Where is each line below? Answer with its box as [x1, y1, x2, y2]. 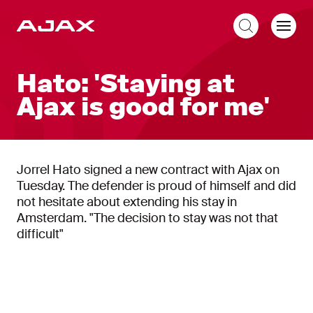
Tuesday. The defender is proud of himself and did [17, 177, 296, 194]
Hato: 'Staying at [17, 68, 235, 100]
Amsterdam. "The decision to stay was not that [17, 210, 278, 226]
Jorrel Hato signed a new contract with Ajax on [17, 161, 279, 178]
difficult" [17, 226, 64, 242]
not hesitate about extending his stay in [17, 194, 237, 210]
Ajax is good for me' [17, 91, 270, 123]
